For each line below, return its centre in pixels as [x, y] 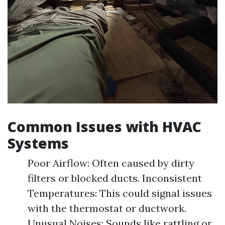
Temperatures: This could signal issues [120, 193]
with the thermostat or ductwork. [107, 208]
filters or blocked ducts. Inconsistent [115, 178]
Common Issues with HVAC [104, 126]
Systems [38, 143]
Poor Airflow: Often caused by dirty [111, 163]
